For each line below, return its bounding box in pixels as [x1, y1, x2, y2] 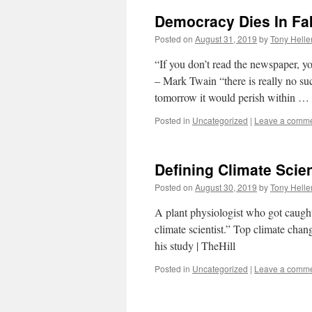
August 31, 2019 [195, 33, 257, 45]
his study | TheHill [155, 238, 235, 253]
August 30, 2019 [195, 181, 257, 193]
